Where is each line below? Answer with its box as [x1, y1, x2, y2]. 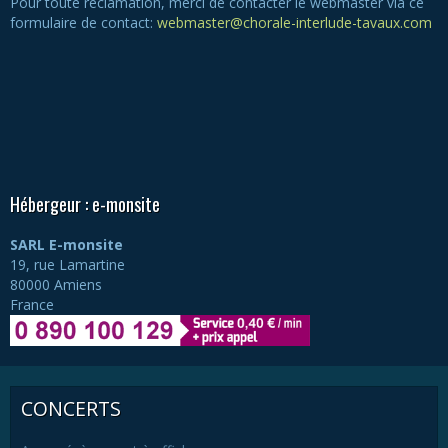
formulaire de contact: [10, 13, 157, 32]
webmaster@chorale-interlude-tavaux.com [157, 13, 436, 32]
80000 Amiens [10, 275, 102, 294]
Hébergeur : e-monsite [10, 191, 160, 217]
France [10, 295, 54, 314]
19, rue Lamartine [10, 255, 125, 274]
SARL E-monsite [10, 235, 123, 254]
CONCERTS [21, 395, 121, 423]
